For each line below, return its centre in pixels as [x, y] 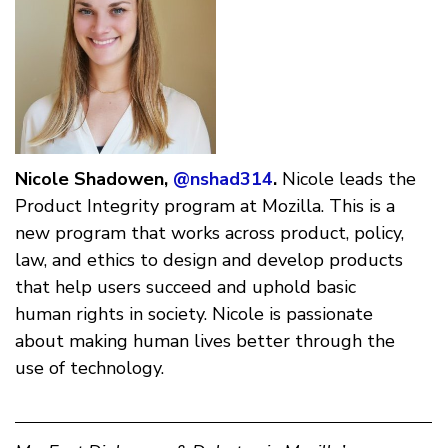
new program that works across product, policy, [209, 232]
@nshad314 [223, 178]
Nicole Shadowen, [91, 178]
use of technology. [89, 367]
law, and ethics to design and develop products [209, 259]
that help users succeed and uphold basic [185, 286]
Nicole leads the [346, 178]
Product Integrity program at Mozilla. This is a [205, 205]
